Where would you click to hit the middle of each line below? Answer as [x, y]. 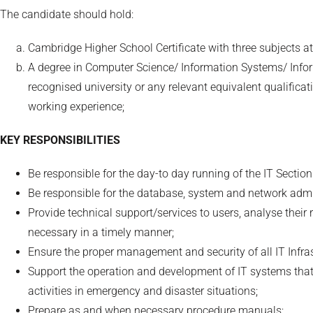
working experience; [76, 106]
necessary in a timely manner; [101, 232]
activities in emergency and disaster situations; [143, 291]
